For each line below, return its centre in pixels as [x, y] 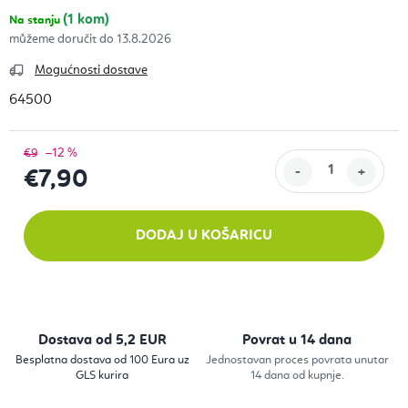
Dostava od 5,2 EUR [102, 341]
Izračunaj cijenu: [74, 203]
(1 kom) [86, 20]
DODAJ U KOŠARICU [204, 236]
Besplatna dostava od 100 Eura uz [102, 361]
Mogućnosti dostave [91, 71]
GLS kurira [102, 376]
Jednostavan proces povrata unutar [297, 361]
